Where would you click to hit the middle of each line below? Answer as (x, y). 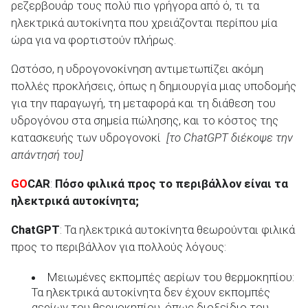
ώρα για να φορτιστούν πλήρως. (93, 40)
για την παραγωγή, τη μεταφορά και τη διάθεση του (143, 103)
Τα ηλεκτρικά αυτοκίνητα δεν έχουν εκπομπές (151, 292)
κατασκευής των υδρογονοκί (89, 138)
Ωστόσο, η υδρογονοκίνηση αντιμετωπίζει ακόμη (137, 69)
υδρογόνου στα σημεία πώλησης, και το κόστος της (145, 121)
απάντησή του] (47, 155)
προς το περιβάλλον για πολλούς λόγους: (119, 246)
